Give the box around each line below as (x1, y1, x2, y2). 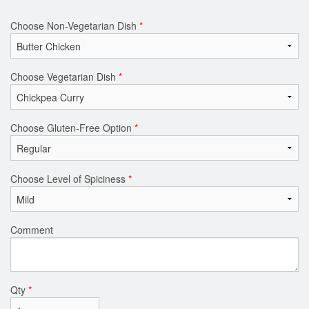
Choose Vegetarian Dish (10, 69, 119, 83)
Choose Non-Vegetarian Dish (10, 18, 139, 32)
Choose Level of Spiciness (10, 171, 128, 186)
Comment (10, 222, 53, 237)
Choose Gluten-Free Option (10, 120, 134, 134)
